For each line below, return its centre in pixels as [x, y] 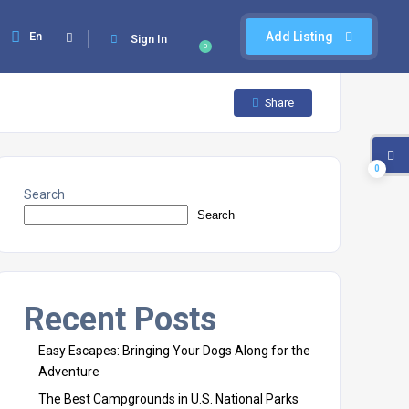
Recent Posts [120, 320]
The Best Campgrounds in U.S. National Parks [168, 399]
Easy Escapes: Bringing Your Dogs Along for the [174, 351]
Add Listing [301, 37]
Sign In [149, 39]
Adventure [69, 372]
